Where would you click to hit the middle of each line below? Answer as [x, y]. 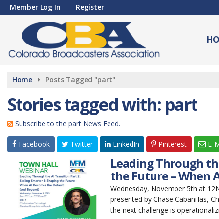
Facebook [33, 144]
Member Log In [35, 7]
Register [90, 7]
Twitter [81, 144]
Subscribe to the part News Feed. [68, 123]
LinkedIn [125, 144]
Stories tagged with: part [102, 104]
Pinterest [172, 144]
